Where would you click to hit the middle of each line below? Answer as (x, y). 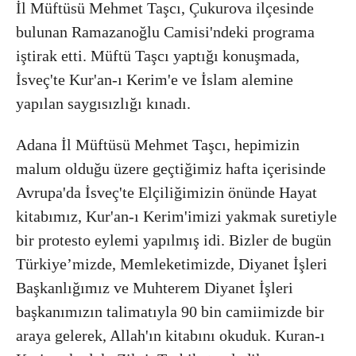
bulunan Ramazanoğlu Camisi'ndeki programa (165, 31)
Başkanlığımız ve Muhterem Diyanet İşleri (155, 287)
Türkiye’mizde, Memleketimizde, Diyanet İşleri (172, 263)
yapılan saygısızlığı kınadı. (103, 103)
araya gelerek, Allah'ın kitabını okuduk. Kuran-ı (170, 335)
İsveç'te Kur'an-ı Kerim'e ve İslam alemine (155, 79)
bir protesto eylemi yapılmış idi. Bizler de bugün (174, 240)
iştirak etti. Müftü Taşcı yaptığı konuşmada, (158, 55)
